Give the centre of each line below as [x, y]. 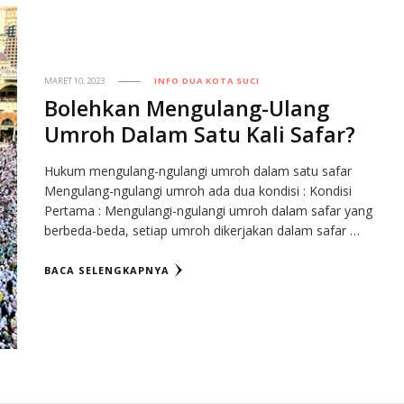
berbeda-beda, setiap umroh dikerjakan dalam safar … [202, 231]
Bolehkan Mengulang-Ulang [187, 109]
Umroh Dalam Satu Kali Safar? [200, 135]
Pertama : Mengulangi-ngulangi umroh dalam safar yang [209, 211]
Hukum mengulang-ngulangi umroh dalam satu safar [198, 171]
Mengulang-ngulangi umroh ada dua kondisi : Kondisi [198, 191]
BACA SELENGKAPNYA [107, 271]
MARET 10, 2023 [75, 81]
